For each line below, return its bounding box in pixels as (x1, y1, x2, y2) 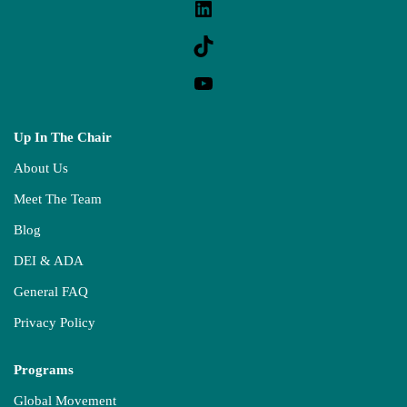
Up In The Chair (14, 130, 112, 144)
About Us (14, 161, 68, 175)
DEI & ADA (14, 253, 84, 268)
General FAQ (14, 284, 88, 299)
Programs (14, 362, 74, 377)
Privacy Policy (14, 315, 95, 330)
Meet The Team (14, 192, 102, 206)
